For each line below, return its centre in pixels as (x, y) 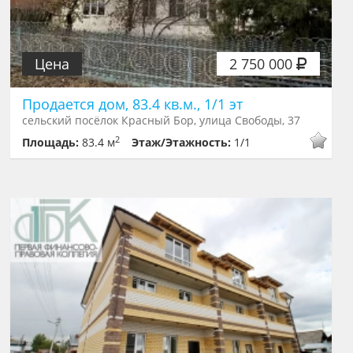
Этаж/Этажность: (183, 143)
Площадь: (52, 143)
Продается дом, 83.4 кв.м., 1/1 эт (133, 104)
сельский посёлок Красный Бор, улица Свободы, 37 (162, 121)
